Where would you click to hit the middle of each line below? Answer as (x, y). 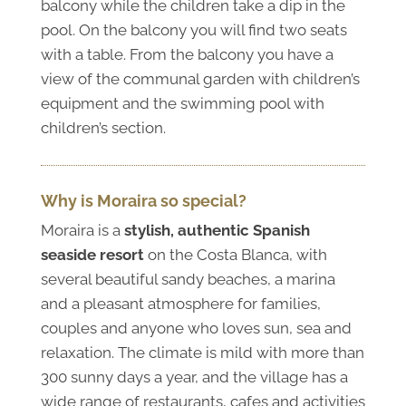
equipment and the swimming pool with (182, 103)
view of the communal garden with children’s (200, 78)
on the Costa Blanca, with (235, 254)
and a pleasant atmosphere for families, (180, 303)
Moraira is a (82, 230)
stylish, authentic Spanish (217, 230)
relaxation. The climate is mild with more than (202, 352)
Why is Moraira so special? (143, 200)
